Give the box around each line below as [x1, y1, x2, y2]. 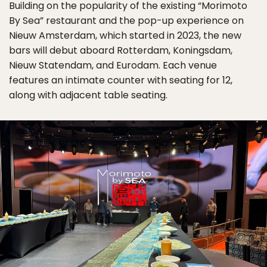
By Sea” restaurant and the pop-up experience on [9, 14, 244, 27]
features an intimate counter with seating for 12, [9, 73, 232, 87]
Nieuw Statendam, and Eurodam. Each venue [9, 58, 217, 72]
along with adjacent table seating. [9, 88, 167, 102]
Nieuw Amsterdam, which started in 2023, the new [9, 29, 241, 42]
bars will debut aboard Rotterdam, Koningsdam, [9, 44, 232, 57]
